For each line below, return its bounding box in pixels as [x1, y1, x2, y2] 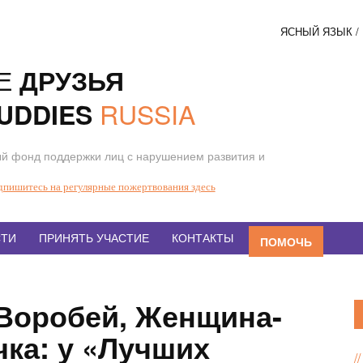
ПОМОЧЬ [260, 233, 312, 250]
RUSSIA [100, 94, 195, 132]
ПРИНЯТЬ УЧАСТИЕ [39, 228, 149, 246]
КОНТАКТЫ [172, 228, 233, 246]
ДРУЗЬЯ [19, 61, 124, 99]
